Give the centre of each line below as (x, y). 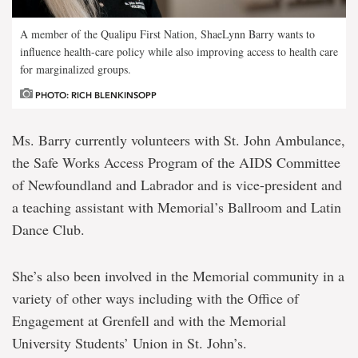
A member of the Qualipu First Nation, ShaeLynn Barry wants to (167, 34)
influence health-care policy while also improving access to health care (179, 52)
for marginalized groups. (76, 70)
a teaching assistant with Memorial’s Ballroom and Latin (177, 207)
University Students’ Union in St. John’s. (129, 343)
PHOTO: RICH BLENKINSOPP (95, 96)
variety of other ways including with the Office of (155, 298)
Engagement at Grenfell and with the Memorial (149, 321)
